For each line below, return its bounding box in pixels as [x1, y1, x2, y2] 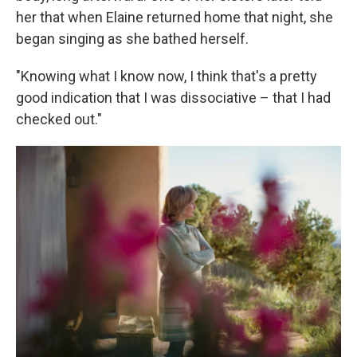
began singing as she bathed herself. [16, 30, 249, 48]
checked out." [16, 111, 102, 128]
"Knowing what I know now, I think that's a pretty [16, 68, 317, 85]
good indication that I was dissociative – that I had [16, 89, 331, 107]
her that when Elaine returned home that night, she [16, 9, 333, 26]
